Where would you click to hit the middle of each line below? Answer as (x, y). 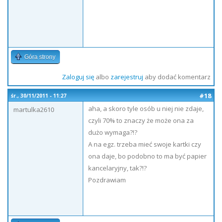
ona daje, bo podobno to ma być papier (147, 156)
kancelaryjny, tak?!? (117, 168)
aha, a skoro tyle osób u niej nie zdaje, (146, 109)
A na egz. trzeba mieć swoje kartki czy (145, 144)
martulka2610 (34, 110)
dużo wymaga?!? (113, 132)
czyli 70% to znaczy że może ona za (141, 120)
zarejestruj (127, 77)
